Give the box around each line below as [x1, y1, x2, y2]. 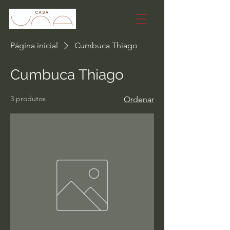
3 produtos [10, 94, 46, 103]
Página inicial [10, 41, 58, 50]
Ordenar [124, 94, 154, 104]
